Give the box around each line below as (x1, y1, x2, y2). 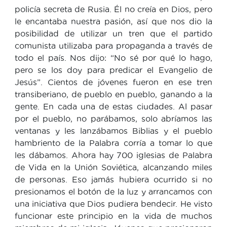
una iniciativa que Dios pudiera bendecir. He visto (15, 199, 212, 208)
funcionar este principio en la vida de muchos (15, 211, 212, 220)
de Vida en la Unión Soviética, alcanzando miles (15, 162, 212, 172)
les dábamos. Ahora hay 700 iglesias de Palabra (15, 150, 212, 160)
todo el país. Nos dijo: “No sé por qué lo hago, (15, 53, 212, 62)
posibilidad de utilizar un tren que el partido (15, 28, 212, 38)
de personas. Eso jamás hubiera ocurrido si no (15, 174, 212, 184)
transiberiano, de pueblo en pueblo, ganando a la (15, 89, 212, 99)
